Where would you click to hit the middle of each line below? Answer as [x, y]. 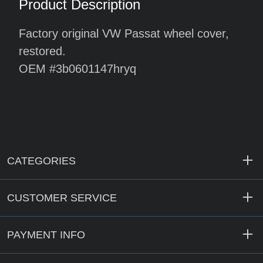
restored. [42, 51]
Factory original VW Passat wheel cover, [124, 33]
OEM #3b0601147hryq [77, 69]
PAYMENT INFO [46, 235]
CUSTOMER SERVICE [62, 198]
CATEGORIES [41, 161]
